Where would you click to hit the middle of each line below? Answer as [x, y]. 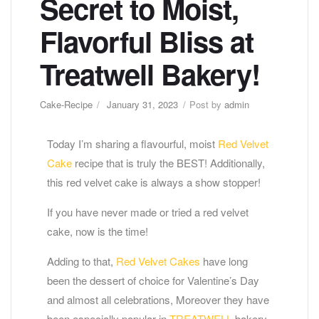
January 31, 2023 [142, 104]
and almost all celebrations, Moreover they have [158, 299]
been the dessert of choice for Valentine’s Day [153, 280]
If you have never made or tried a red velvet [148, 211]
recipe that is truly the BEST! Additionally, [168, 162]
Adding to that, [82, 261]
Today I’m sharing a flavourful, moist [132, 143]
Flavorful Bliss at [147, 41]
